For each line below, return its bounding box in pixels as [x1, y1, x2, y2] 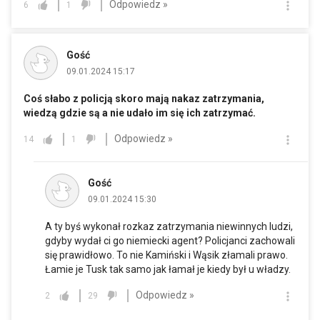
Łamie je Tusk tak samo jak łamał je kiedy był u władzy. [45, 263, 291, 275]
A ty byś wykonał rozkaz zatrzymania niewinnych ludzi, [45, 220, 293, 232]
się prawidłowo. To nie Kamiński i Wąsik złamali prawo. [45, 249, 288, 261]
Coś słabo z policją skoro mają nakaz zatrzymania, [24, 92, 264, 104]
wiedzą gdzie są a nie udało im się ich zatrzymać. [24, 106, 256, 119]
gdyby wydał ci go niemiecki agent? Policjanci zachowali [45, 234, 295, 246]
